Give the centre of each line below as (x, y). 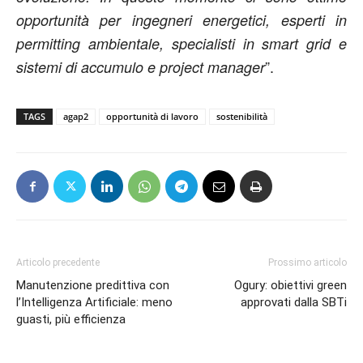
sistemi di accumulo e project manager (141, 67)
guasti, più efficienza (71, 320)
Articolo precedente (58, 263)
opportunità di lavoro (152, 117)
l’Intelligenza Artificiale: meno (94, 303)
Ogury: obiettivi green (290, 286)
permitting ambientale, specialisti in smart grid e (181, 44)
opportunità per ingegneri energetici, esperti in (181, 20)
